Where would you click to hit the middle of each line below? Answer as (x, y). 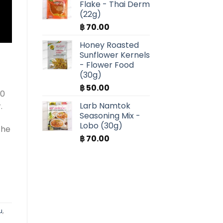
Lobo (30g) (101, 126)
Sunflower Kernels (114, 55)
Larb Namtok (105, 106)
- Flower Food (107, 65)
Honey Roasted (109, 45)
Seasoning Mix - (110, 116)
